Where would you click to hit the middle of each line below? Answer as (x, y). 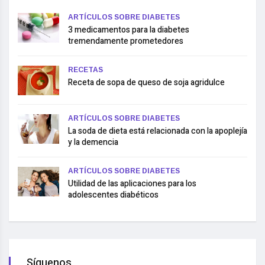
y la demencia (93, 142)
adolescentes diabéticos (113, 195)
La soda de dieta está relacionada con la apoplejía (158, 131)
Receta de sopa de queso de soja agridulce (146, 82)
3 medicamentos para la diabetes (129, 30)
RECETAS (85, 70)
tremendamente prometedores (126, 41)
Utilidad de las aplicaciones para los (132, 183)
